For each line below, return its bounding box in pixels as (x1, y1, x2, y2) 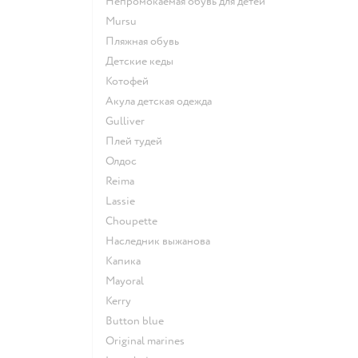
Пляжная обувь (114, 34, 179, 49)
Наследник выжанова (114, 234, 210, 249)
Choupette (113, 214, 157, 229)
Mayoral (115, 274, 144, 288)
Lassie (112, 194, 135, 209)
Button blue (113, 314, 164, 328)
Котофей (112, 74, 149, 89)
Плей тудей (114, 134, 162, 149)
